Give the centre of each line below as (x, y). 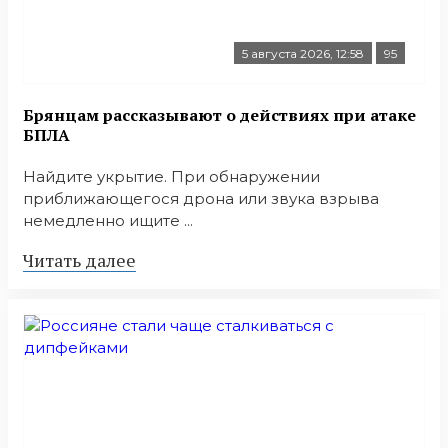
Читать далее (79, 260)
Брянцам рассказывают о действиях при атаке (219, 115)
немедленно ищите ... (108, 221)
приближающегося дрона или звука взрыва (201, 199)
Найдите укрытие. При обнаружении (171, 177)
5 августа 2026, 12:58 (303, 53)
